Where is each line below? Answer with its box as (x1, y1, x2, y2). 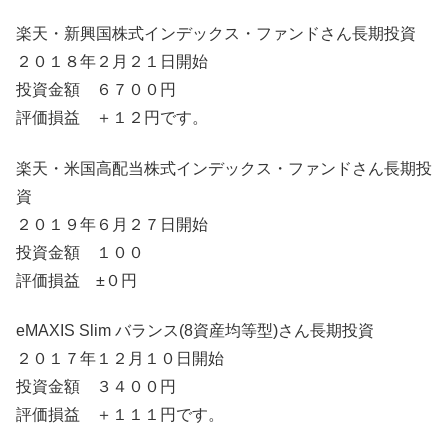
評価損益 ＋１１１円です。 (16, 406, 224, 424)
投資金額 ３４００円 (16, 378, 176, 396)
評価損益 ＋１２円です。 (16, 109, 208, 127)
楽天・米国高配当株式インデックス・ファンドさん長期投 (16, 159, 432, 177)
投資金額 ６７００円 (16, 81, 176, 99)
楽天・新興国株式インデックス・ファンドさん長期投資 (16, 25, 416, 43)
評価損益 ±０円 (16, 271, 137, 289)
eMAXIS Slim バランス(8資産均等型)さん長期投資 (16, 322, 374, 340)
